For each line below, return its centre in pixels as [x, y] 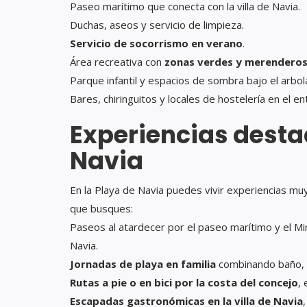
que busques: [101, 209]
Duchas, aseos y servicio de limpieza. [157, 25]
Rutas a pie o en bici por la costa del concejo [184, 283]
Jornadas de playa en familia [143, 264]
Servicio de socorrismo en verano [156, 44]
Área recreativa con [117, 62]
